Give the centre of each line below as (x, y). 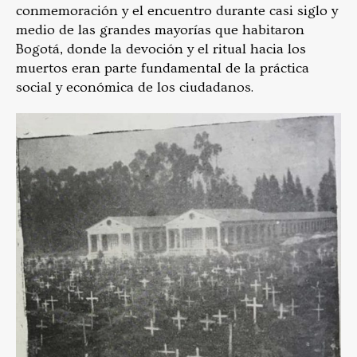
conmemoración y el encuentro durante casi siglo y (177, 10)
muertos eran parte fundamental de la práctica (163, 68)
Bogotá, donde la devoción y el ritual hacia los (161, 49)
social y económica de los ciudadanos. (139, 87)
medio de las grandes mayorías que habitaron (160, 29)
